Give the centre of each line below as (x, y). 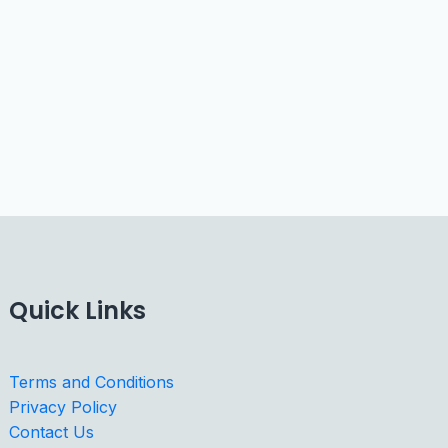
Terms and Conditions (92, 381)
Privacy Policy (63, 406)
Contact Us (52, 431)
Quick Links (78, 311)
